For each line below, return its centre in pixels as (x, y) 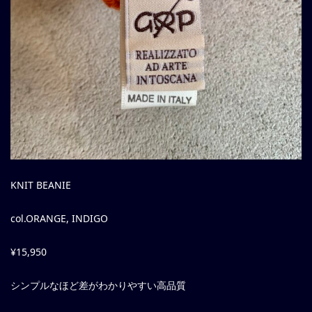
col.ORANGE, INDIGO (59, 219)
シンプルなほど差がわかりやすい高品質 (98, 286)
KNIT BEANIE (41, 185)
